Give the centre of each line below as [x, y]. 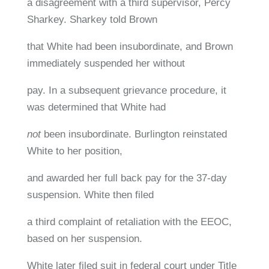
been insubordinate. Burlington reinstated [135, 134]
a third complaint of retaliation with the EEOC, [129, 222]
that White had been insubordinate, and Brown [130, 46]
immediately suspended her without [106, 63]
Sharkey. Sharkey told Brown [92, 19]
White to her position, [74, 151]
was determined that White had [96, 107]
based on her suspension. [84, 238]
